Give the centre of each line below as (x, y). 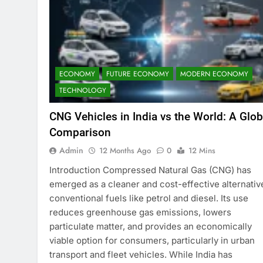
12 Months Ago (125, 151)
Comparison (80, 133)
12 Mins (202, 151)
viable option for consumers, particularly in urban (152, 241)
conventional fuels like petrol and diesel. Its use (149, 198)
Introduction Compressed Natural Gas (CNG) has (150, 170)
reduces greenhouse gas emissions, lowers (140, 213)
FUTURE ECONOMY (138, 74)
